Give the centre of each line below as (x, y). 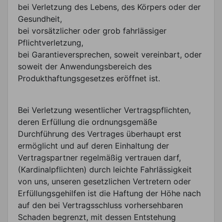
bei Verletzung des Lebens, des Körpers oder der (109, 7)
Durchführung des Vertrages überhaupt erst (100, 134)
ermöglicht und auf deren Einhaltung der (93, 145)
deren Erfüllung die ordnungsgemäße (87, 122)
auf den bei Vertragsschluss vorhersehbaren (100, 205)
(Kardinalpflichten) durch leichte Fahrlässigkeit (105, 169)
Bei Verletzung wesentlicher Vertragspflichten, (104, 110)
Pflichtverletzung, (51, 42)
